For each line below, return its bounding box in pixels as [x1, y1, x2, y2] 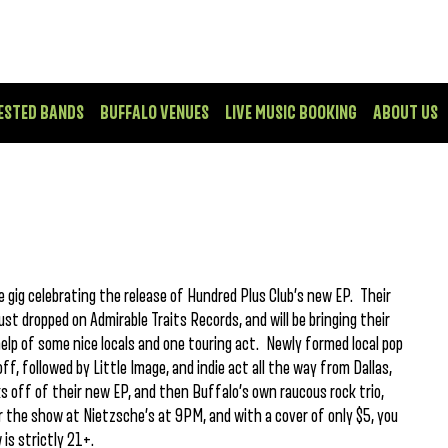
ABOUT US [373, 103, 438, 123]
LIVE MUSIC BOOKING [225, 103, 357, 123]
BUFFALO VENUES [100, 103, 209, 123]
